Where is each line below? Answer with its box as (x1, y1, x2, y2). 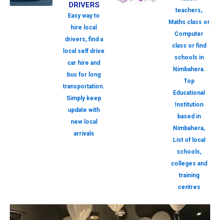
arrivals (73, 130, 94, 137)
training (178, 172, 199, 179)
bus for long (67, 71, 101, 79)
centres (177, 184, 200, 191)
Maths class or (168, 19, 210, 26)
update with (68, 107, 100, 114)
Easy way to (68, 12, 100, 20)
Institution (174, 101, 203, 109)
